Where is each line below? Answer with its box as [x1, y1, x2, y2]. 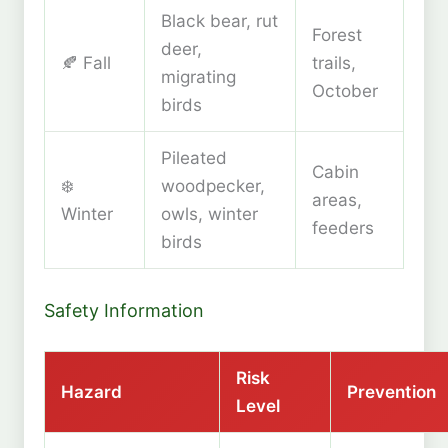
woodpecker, [161, 175, 265, 197]
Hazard [61, 380, 122, 402]
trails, [312, 52, 356, 74]
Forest [312, 24, 362, 46]
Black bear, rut [161, 10, 278, 32]
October [312, 80, 378, 102]
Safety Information [44, 300, 204, 322]
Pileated [161, 147, 227, 169]
